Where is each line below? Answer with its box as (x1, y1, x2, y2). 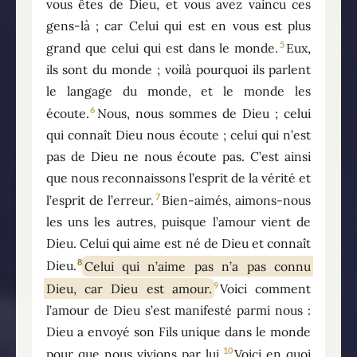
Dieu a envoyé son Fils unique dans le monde (45, 323, 312, 339)
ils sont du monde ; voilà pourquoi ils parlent (45, 61, 312, 77)
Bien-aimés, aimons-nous (162, 192, 312, 209)
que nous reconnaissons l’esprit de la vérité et (45, 170, 312, 186)
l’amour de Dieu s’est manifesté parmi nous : (45, 301, 312, 318)
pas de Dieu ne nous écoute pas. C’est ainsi (45, 148, 312, 165)
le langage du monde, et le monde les (45, 82, 312, 99)
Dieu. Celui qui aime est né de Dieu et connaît (45, 235, 312, 252)
